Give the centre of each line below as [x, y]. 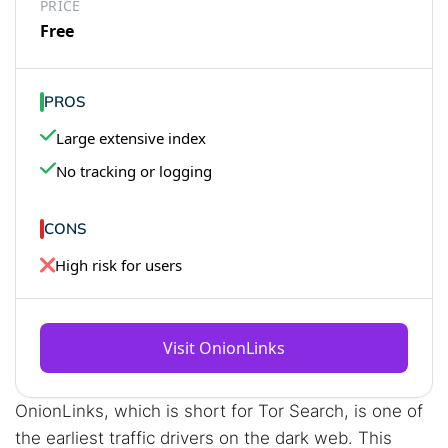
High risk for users [118, 265]
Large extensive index [131, 138]
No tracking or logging [134, 171]
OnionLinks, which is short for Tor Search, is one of [219, 411]
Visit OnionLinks [224, 348]
